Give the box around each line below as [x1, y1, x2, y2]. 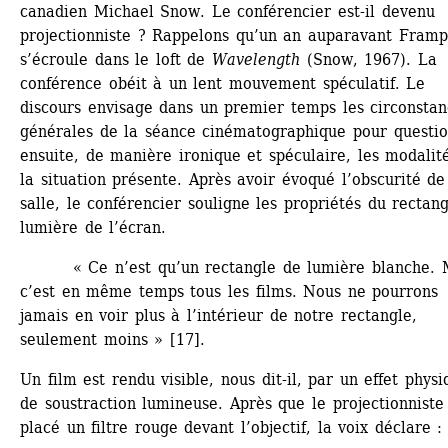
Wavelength [212, 49, 301, 69]
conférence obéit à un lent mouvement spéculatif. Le [20, 73, 426, 93]
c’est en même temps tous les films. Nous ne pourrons [20, 281, 439, 301]
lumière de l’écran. [20, 217, 167, 237]
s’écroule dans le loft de [20, 49, 213, 69]
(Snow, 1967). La [300, 49, 437, 69]
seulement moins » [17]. [20, 329, 205, 349]
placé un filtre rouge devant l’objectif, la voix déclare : [20, 417, 443, 437]
